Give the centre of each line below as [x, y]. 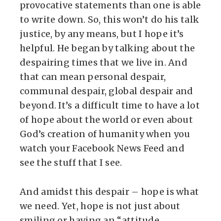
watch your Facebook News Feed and [102, 148]
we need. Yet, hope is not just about [100, 206]
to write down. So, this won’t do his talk [110, 19]
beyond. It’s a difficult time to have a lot [110, 105]
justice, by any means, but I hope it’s [102, 34]
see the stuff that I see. [71, 163]
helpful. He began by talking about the [108, 48]
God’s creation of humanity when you [105, 134]
